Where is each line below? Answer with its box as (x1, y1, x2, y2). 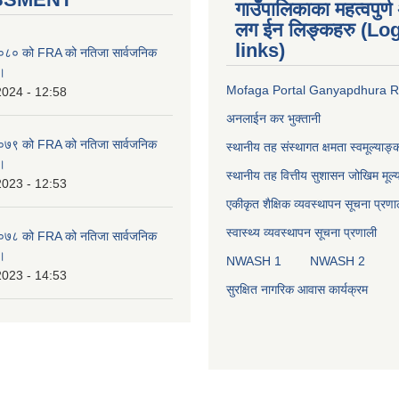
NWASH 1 (226, 254, 281, 269)
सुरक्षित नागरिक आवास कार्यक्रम (226, 282, 368, 297)
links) (235, 39, 285, 62)
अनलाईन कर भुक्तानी (226, 111, 321, 126)
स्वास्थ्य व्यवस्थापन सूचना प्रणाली (226, 225, 377, 240)
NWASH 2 (310, 254, 365, 269)
